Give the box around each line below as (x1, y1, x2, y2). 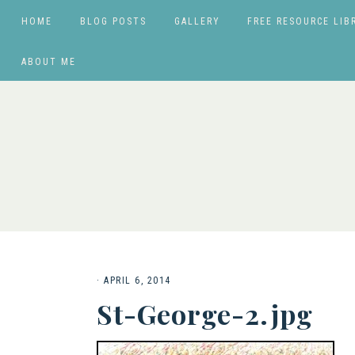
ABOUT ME (21, 56, 76, 67)
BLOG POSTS (79, 16, 147, 27)
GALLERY (174, 16, 220, 27)
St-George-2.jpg (97, 296, 313, 332)
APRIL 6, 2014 (104, 275, 171, 286)
